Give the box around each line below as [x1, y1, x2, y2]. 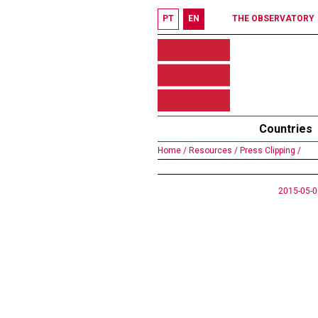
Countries [259, 122, 312, 136]
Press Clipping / [238, 146, 301, 155]
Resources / [187, 146, 238, 155]
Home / [158, 146, 187, 155]
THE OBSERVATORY [232, 13, 314, 23]
